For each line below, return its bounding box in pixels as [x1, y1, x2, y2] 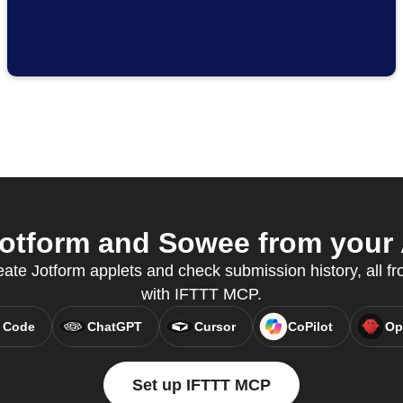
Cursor [193, 319, 236, 335]
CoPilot [287, 319, 333, 335]
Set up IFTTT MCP [132, 376, 271, 395]
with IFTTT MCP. [141, 285, 262, 304]
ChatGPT [86, 319, 142, 335]
